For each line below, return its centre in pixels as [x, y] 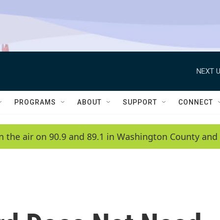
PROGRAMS [35, 102]
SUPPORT [140, 102]
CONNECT [196, 102]
